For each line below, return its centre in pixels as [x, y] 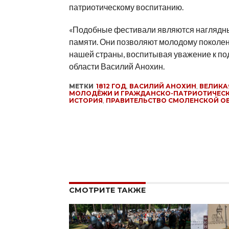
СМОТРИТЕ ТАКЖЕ [107, 190]
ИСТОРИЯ [86, 100]
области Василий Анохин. [117, 66]
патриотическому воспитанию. [126, 7]
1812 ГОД [111, 86]
